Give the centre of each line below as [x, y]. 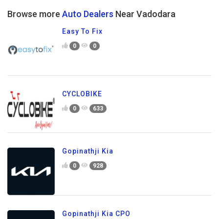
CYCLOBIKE [82, 94]
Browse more [35, 14]
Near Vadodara [144, 14]
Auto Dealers [88, 14]
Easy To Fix [82, 32]
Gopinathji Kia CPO [96, 213]
